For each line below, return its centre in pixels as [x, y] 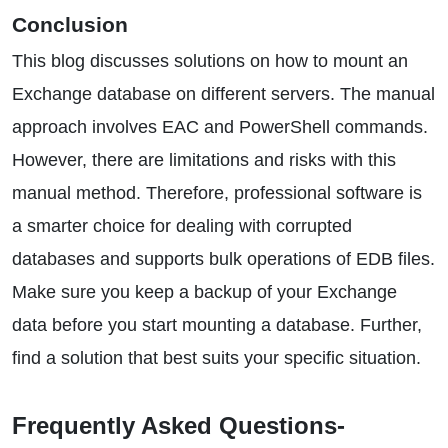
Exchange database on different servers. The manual [223, 94]
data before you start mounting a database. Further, [217, 325]
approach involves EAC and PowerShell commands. [220, 127]
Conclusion [70, 24]
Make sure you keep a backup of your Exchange [204, 292]
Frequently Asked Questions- [178, 425]
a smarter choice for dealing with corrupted [182, 226]
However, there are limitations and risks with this [204, 160]
